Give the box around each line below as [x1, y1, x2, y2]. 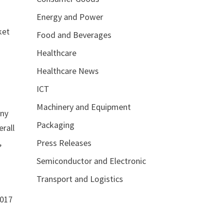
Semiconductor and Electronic [36, 155, 146, 166]
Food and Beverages [36, 29, 111, 40]
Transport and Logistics [36, 173, 123, 184]
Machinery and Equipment [36, 101, 131, 112]
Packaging [36, 119, 74, 130]
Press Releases [36, 137, 91, 148]
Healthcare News [36, 65, 99, 76]
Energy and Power [36, 11, 103, 22]
